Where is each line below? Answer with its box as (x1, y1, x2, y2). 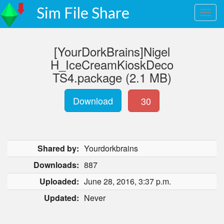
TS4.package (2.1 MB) (52, 68, 171, 86)
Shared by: (37, 142, 79, 154)
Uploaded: (39, 175, 79, 187)
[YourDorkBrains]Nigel (54, 42, 170, 60)
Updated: (44, 192, 79, 203)
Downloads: (33, 159, 79, 170)
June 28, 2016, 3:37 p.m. (84, 175, 171, 187)
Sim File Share (36, 3, 129, 21)
